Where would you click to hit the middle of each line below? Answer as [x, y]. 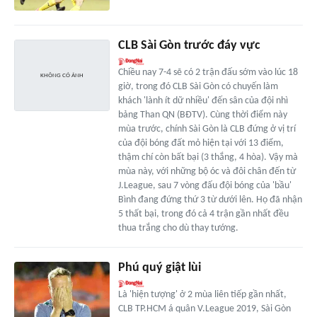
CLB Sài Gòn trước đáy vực [189, 46]
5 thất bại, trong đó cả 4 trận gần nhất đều [203, 214]
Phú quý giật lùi [159, 268]
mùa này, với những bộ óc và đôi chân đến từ [207, 172]
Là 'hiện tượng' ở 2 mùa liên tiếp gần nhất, [202, 295]
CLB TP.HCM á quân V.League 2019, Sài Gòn [204, 309]
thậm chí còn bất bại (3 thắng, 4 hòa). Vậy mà [208, 158]
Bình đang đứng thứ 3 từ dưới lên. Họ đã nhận [210, 200]
